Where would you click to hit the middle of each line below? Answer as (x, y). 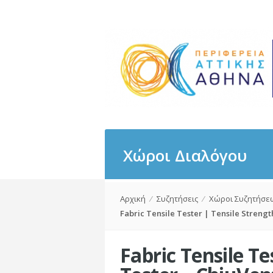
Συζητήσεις (177, 199)
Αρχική (133, 199)
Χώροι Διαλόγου (185, 155)
